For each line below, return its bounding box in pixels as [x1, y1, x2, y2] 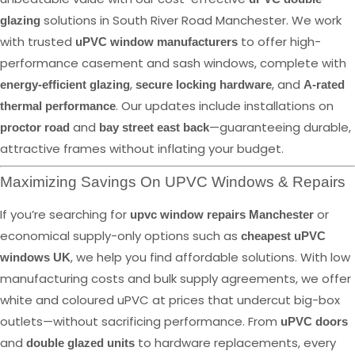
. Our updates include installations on [116, 97, 334, 115]
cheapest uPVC [241, 228, 326, 242]
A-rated [303, 78, 345, 92]
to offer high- [238, 33, 321, 51]
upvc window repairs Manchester [130, 207, 314, 221]
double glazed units [26, 335, 135, 349]
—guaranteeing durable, [209, 119, 351, 136]
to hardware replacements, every [135, 334, 336, 351]
